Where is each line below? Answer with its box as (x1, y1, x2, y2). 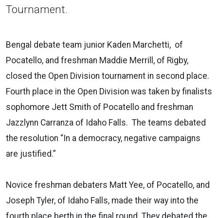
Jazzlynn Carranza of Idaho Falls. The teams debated (6, 117, 206, 127)
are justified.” (6, 148, 56, 159)
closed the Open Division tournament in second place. (6, 71, 211, 81)
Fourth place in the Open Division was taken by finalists (6, 86, 212, 96)
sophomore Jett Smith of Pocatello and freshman (6, 102, 193, 112)
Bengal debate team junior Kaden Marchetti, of (6, 39, 183, 50)
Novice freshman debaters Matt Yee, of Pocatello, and (6, 180, 210, 190)
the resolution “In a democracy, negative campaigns (6, 133, 200, 143)
